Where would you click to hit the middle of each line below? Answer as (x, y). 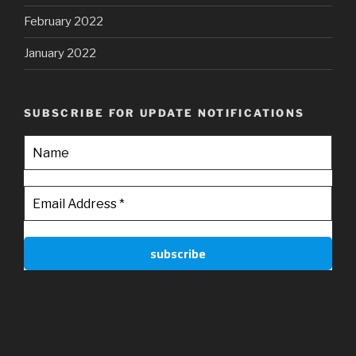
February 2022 (64, 22)
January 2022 (60, 54)
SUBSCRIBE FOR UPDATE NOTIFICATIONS (164, 112)
